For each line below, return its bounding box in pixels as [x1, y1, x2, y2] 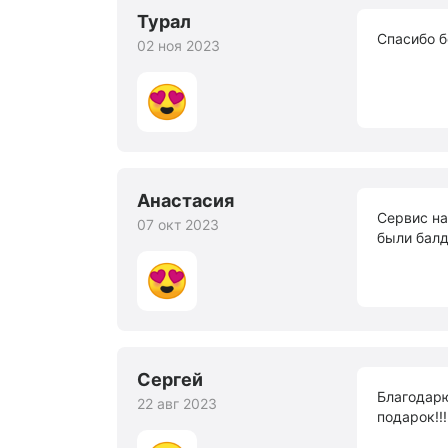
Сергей [137, 369, 203, 390]
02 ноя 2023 [137, 37, 220, 54]
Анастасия [137, 190, 234, 211]
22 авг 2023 [137, 395, 217, 412]
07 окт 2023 [137, 216, 219, 233]
